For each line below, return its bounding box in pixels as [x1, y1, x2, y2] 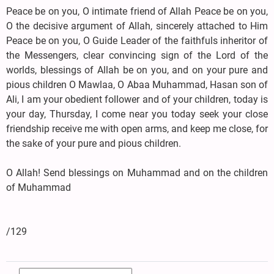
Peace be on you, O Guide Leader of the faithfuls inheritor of [6, 34, 268, 46]
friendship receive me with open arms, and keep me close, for [6, 122, 268, 135]
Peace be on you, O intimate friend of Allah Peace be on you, [6, 5, 268, 17]
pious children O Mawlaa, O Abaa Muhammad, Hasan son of [6, 78, 268, 91]
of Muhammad [6, 181, 71, 193]
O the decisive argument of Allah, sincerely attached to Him [6, 20, 268, 32]
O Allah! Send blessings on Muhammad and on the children [6, 166, 268, 179]
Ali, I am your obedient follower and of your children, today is [6, 93, 268, 105]
